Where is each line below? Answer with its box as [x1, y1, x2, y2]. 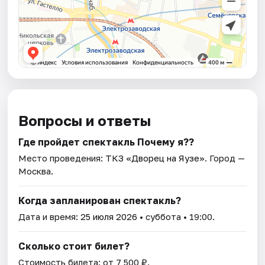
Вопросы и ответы [18, 111, 151, 129]
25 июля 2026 [80, 211, 138, 222]
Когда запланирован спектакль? [18, 194, 182, 206]
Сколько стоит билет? [18, 240, 130, 252]
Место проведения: [18, 152, 106, 163]
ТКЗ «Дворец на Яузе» [105, 152, 205, 163]
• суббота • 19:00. [137, 211, 215, 222]
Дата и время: [18, 211, 81, 222]
